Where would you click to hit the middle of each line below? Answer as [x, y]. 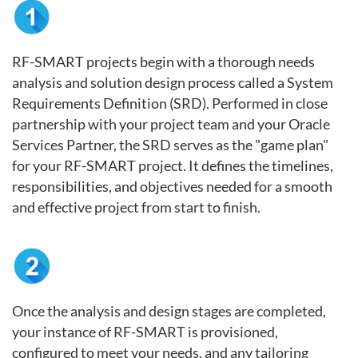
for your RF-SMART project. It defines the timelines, [173, 165]
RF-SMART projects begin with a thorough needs [163, 62]
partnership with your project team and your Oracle [171, 124]
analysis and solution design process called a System [173, 82]
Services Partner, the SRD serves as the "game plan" [170, 145]
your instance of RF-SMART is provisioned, [145, 332]
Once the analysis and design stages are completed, [169, 311]
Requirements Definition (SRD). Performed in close [170, 103]
